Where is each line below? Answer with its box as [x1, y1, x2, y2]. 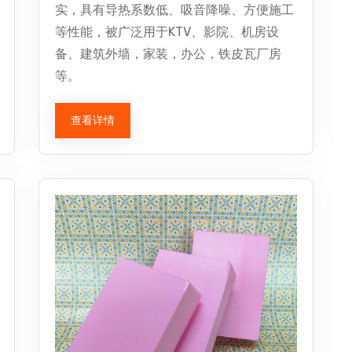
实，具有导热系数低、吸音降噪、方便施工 [55, 2, 294, 17]
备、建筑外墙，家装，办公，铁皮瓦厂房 [55, 46, 281, 61]
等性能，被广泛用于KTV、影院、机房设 [55, 24, 279, 39]
